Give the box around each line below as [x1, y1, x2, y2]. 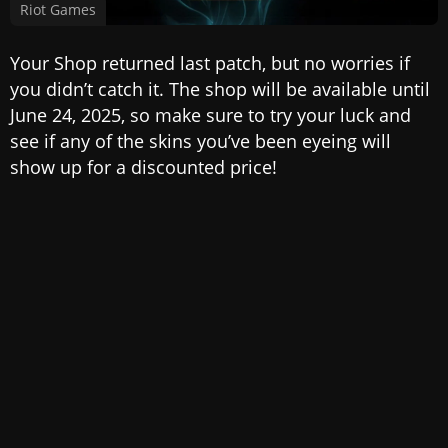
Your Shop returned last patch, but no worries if [10, 51, 410, 76]
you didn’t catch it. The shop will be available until [10, 77, 430, 102]
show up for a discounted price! [10, 155, 277, 180]
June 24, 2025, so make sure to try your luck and [10, 103, 411, 128]
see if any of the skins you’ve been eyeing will [10, 129, 391, 154]
